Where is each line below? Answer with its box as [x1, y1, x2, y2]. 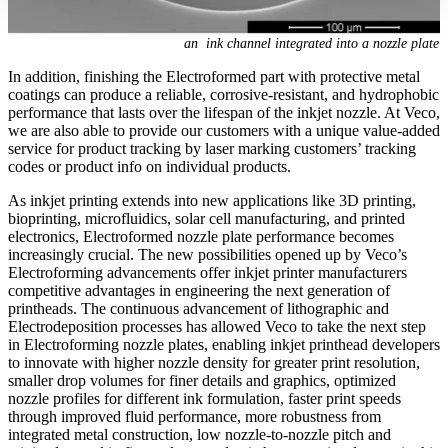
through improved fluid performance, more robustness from [8, 408, 381, 426]
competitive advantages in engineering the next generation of [8, 282, 390, 300]
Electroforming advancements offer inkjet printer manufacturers [8, 264, 407, 282]
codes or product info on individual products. [8, 158, 291, 176]
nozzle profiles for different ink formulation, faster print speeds [8, 390, 401, 408]
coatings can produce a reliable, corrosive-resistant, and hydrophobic [8, 86, 439, 104]
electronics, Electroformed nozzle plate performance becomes [8, 228, 394, 246]
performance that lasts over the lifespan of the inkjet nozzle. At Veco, [8, 104, 440, 122]
